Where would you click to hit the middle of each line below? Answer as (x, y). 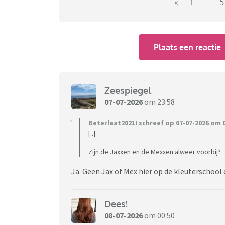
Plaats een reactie (188, 47)
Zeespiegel (128, 91)
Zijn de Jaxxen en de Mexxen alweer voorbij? (155, 151)
